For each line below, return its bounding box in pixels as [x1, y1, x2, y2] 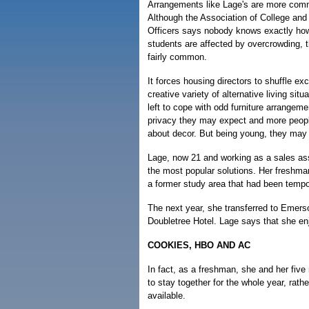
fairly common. [148, 52, 207, 62]
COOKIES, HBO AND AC [148, 240, 250, 250]
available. [148, 290, 186, 301]
